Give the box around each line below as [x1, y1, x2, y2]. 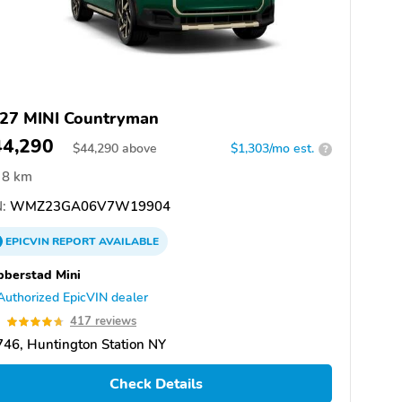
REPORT [52, 234, 96, 249]
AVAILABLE [96, 234, 159, 249]
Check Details [109, 373, 203, 394]
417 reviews [70, 313, 136, 330]
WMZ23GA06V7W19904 [6, 197, 170, 216]
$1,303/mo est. [231, 140, 314, 158]
